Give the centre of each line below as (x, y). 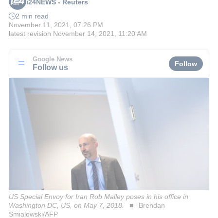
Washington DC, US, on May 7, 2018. (66, 205)
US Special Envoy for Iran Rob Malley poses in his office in (99, 196)
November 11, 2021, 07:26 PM (56, 25)
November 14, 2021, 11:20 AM (100, 34)
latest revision (30, 34)
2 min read (32, 16)
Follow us (50, 67)
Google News (53, 59)
